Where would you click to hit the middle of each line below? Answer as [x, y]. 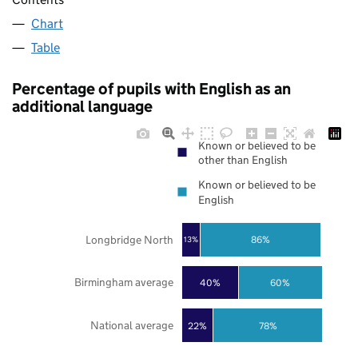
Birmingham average [123, 282]
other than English [243, 160]
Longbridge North [129, 239]
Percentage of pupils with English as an [151, 89]
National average [131, 326]
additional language [82, 107]
